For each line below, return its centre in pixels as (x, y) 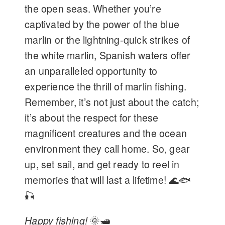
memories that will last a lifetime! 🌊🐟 (108, 180)
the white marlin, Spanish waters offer (108, 55)
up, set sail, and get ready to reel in (102, 164)
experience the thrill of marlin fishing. (106, 86)
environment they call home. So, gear (107, 148)
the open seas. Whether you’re (93, 8)
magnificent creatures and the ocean (106, 133)
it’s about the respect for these (92, 117)
